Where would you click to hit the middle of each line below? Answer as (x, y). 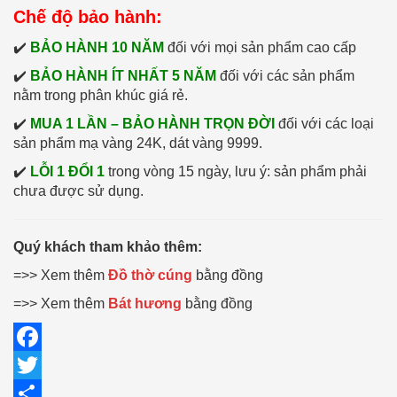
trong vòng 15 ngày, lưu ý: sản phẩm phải (236, 171)
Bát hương (145, 303)
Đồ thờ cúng (150, 275)
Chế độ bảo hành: (88, 16)
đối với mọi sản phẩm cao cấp (260, 47)
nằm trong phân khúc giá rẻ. (101, 95)
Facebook (41, 365)
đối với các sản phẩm (285, 75)
